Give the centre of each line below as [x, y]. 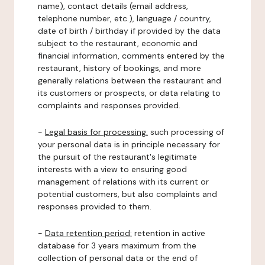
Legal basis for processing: [96, 132]
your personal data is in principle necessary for [129, 144]
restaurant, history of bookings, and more [119, 68]
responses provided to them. [95, 206]
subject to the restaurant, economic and [118, 43]
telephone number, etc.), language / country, [125, 18]
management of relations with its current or [123, 182]
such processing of [186, 132]
